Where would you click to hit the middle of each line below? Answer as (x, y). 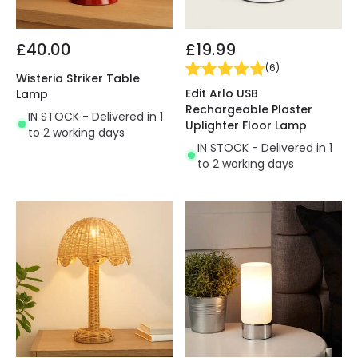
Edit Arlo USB (222, 93)
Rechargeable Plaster (249, 109)
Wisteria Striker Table (78, 78)
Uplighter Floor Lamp (246, 125)
